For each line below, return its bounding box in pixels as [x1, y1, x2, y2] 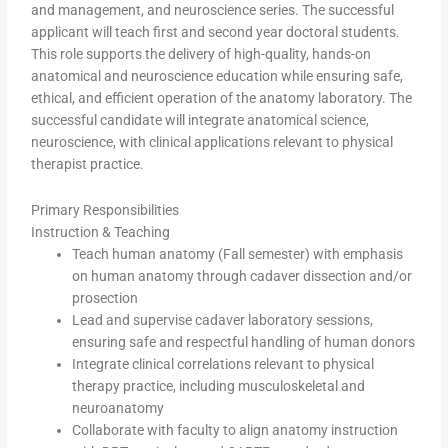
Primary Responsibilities [31, 202, 180, 219]
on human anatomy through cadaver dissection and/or [72, 268, 413, 285]
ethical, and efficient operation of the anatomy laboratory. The [31, 90, 413, 107]
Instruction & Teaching [31, 224, 171, 241]
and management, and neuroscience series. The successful [31, 2, 395, 19]
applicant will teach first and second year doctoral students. [31, 24, 401, 41]
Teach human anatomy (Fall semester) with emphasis [72, 246, 404, 263]
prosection [72, 290, 139, 307]
